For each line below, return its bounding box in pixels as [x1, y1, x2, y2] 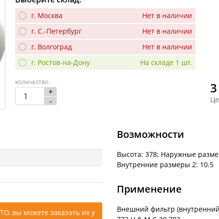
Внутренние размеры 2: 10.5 [117, 159, 214, 169]
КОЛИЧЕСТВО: [15, 79, 50, 86]
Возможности [117, 127, 184, 141]
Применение [117, 182, 182, 196]
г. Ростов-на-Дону [31, 58, 90, 67]
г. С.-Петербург [31, 26, 82, 36]
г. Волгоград [31, 42, 72, 52]
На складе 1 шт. [140, 58, 192, 67]
